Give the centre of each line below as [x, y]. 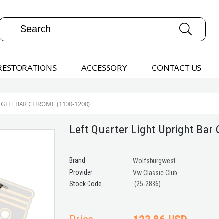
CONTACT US [176, 68]
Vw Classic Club [155, 173]
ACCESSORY [104, 68]
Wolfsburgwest [154, 161]
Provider [81, 172]
